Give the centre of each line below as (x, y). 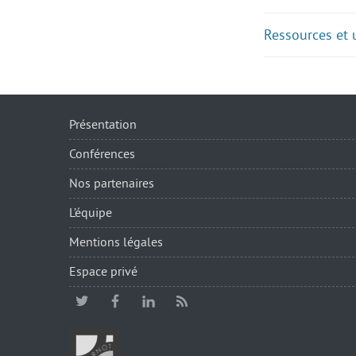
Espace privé (103, 272)
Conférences (102, 155)
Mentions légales (116, 243)
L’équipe (91, 213)
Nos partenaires (112, 184)
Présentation (103, 125)
